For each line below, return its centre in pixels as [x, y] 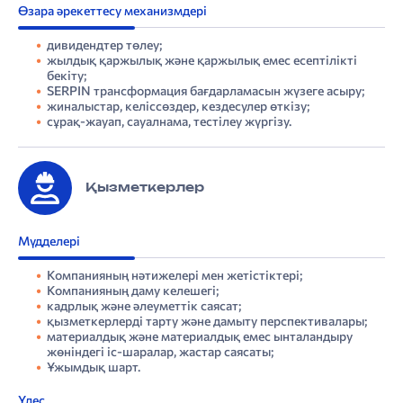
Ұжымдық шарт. [94, 367]
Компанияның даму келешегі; [133, 291]
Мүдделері [49, 241]
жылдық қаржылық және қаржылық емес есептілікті [202, 60]
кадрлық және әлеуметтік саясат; [144, 306]
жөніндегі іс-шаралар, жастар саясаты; [160, 352]
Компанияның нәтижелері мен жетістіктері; [175, 275]
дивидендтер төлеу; [104, 45]
